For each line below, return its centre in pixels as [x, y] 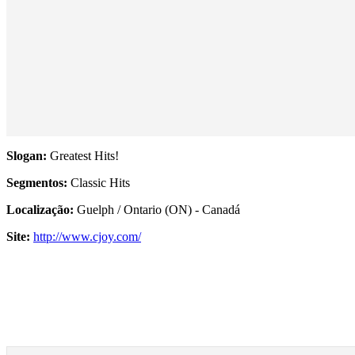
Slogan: [28, 156]
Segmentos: [37, 183]
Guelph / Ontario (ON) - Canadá [157, 210]
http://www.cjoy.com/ [87, 237]
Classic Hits [99, 183]
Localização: [40, 210]
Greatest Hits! [84, 156]
